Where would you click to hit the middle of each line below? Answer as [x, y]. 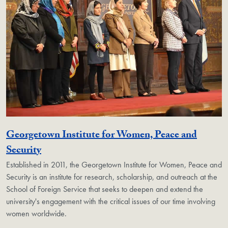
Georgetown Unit [79, 150]
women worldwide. [36, 213]
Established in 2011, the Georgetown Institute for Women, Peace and [114, 164]
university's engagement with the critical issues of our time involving [111, 201]
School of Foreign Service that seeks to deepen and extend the [105, 189]
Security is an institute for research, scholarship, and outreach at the [112, 177]
